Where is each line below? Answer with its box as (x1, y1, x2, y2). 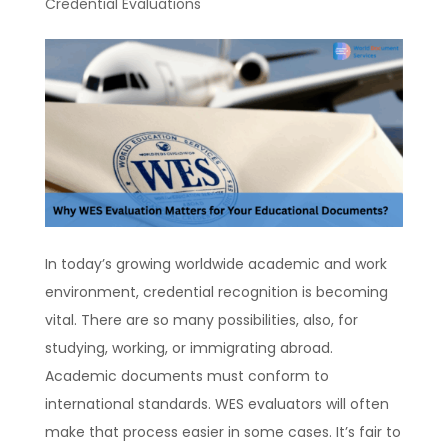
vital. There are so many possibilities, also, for (44, 310, 358, 331)
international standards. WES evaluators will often (44, 394, 389, 415)
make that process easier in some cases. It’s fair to (44, 422, 401, 443)
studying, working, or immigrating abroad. (44, 338, 333, 359)
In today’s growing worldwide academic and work (44, 254, 387, 275)
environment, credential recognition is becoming (44, 282, 388, 303)
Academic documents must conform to (44, 366, 329, 387)
